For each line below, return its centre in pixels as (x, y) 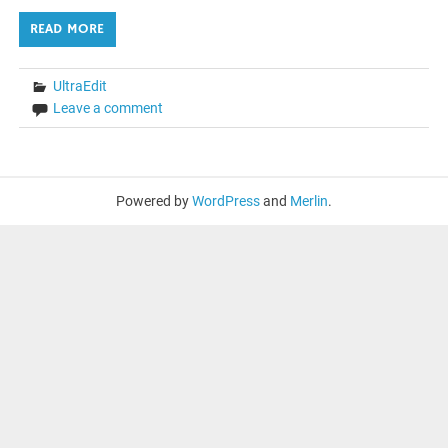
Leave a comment (108, 108)
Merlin (309, 200)
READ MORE (67, 29)
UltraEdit (80, 86)
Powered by (154, 200)
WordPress (226, 200)
